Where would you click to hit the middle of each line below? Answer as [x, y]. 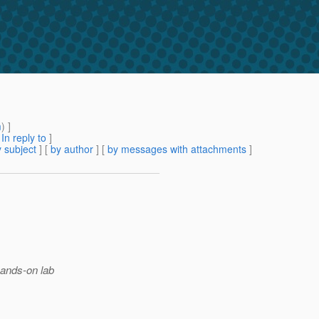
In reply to [24, 138]
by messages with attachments [177, 149]
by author [72, 149]
